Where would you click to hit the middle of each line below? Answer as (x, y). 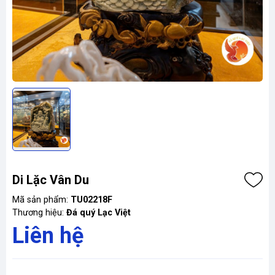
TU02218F (91, 199)
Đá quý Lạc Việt (99, 212)
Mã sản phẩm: (41, 199)
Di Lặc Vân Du (51, 180)
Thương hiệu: (39, 212)
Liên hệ (48, 235)
